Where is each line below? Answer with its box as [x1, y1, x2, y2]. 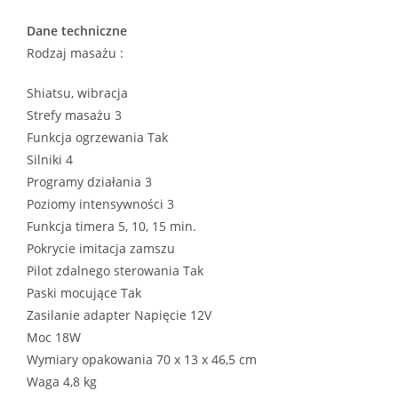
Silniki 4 [27, 151, 73, 169]
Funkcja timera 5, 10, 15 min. [27, 218, 196, 235]
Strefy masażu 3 [27, 107, 122, 124]
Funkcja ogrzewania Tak [27, 129, 168, 147]
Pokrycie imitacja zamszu [27, 240, 175, 258]
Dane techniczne [27, 22, 127, 40]
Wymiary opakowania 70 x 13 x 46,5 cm [27, 351, 257, 369]
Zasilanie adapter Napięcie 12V [27, 306, 211, 324]
